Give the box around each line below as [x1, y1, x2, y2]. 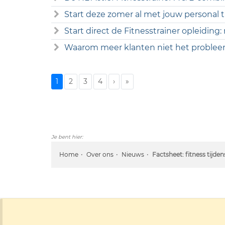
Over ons [86, 150, 114, 158]
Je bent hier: [51, 133, 83, 140]
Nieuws [122, 150, 144, 158]
